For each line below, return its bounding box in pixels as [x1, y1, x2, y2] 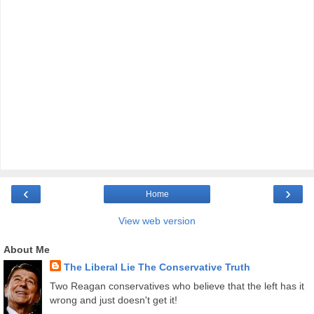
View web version [118, 215, 196, 227]
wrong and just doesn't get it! [49, 294, 177, 306]
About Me [4, 244, 50, 256]
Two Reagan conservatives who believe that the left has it [49, 280, 304, 292]
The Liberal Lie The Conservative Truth [63, 261, 250, 273]
